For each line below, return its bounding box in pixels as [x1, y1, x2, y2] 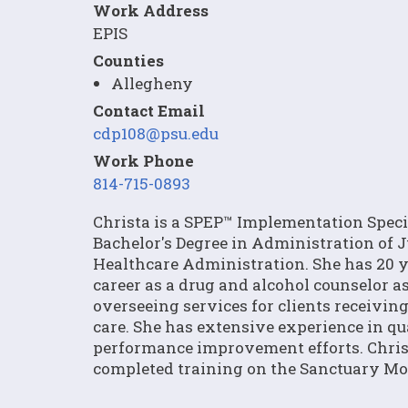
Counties [93, 50, 164, 71]
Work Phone [93, 150, 194, 171]
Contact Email [93, 100, 205, 121]
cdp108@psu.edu [93, 123, 219, 144]
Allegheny [111, 73, 193, 94]
